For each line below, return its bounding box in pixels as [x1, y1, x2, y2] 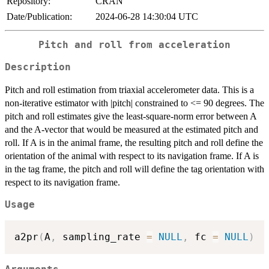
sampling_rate [56, 231, 147, 243]
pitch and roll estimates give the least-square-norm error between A [5, 110, 256, 121]
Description [5, 61, 71, 73]
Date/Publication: [7, 11, 72, 22]
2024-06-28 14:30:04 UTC [95, 11, 198, 22]
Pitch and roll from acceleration [38, 40, 231, 51]
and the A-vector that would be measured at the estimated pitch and [5, 124, 258, 134]
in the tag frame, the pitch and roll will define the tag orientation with [5, 163, 264, 174]
